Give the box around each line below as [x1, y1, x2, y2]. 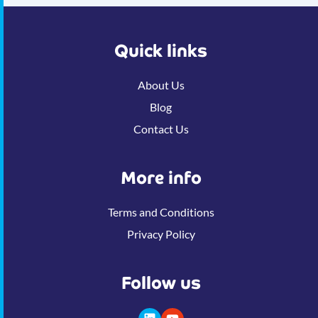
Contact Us [133, 121, 189, 136]
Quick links [114, 39, 207, 62]
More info [120, 166, 202, 189]
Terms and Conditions [107, 204, 214, 219]
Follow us [121, 271, 201, 294]
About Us [137, 77, 185, 92]
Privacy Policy [126, 226, 195, 241]
